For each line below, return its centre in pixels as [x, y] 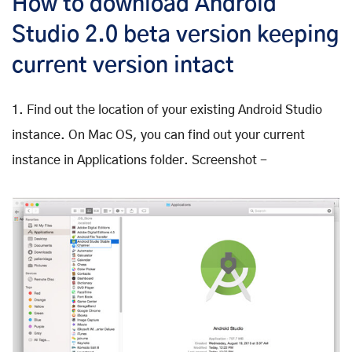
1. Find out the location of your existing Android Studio [167, 110]
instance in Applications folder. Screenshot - [139, 160]
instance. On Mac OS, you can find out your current [158, 135]
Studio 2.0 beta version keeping [175, 35]
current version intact [123, 66]
